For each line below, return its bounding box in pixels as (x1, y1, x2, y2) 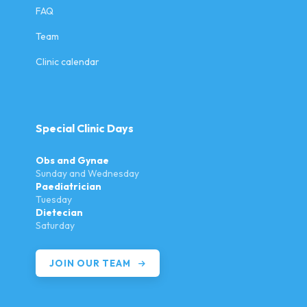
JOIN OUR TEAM (49, 258, 134, 269)
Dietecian (36, 206, 84, 219)
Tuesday (36, 193, 73, 206)
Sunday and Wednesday (36, 167, 140, 180)
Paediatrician (36, 180, 102, 193)
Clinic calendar (36, 55, 100, 68)
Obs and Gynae (36, 154, 110, 167)
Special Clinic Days (36, 121, 134, 136)
